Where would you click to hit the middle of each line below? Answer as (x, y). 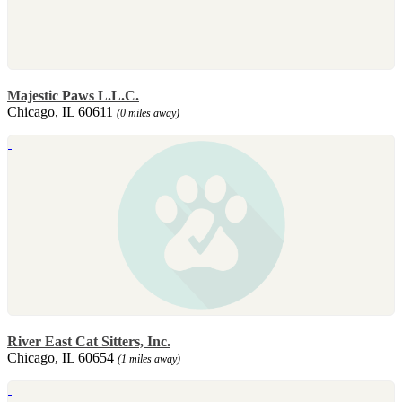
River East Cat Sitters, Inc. (89, 341)
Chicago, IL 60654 (62, 357)
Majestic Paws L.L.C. (73, 95)
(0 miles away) (148, 113)
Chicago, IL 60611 (62, 111)
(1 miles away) (149, 358)
